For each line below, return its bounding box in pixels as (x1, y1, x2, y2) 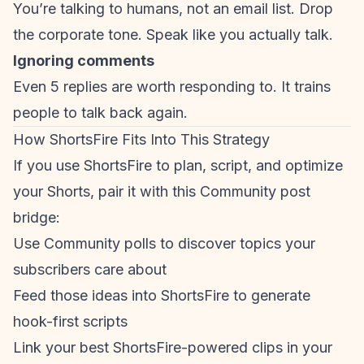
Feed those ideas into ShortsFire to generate (13, 287, 310, 304)
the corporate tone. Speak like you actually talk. (13, 26, 333, 43)
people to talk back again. (13, 104, 188, 121)
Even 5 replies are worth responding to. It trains (13, 78, 331, 95)
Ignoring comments (13, 52, 154, 69)
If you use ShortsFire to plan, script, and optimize (13, 157, 343, 174)
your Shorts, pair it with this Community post (13, 183, 310, 200)
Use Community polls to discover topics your (13, 235, 315, 252)
